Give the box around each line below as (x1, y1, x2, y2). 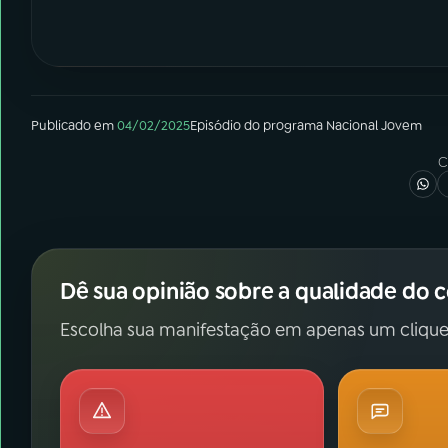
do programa (241, 117, 326, 134)
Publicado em (31, 117, 114, 134)
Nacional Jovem (326, 117, 422, 134)
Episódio (190, 117, 241, 134)
